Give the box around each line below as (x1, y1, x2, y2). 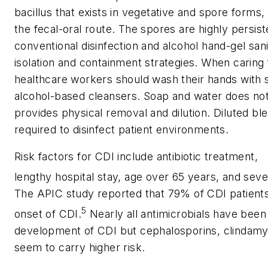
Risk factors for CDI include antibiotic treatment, (14, 150, 258, 163)
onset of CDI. (14, 207, 82, 220)
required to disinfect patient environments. (14, 123, 229, 136)
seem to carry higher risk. (14, 240, 145, 254)
